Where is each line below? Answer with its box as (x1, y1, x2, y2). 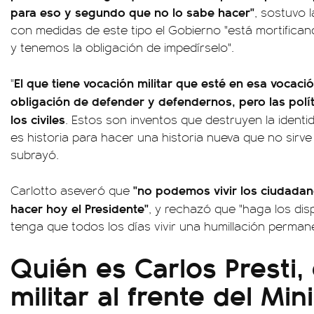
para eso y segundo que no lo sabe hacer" (11, 3, 254, 21)
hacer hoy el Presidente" (11, 199, 149, 217)
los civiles (11, 110, 65, 128)
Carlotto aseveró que (11, 182, 133, 199)
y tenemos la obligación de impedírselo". (11, 39, 234, 56)
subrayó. (11, 146, 59, 163)
